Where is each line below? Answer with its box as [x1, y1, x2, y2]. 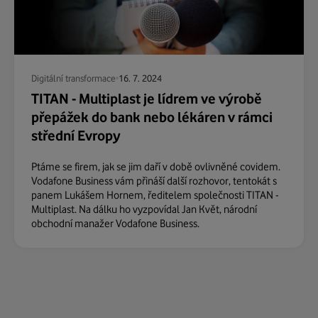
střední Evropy [31, 126, 121, 144]
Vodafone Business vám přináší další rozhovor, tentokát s [31, 174, 277, 187]
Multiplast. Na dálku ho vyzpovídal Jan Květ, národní [31, 202, 257, 216]
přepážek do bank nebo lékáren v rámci [31, 108, 273, 126]
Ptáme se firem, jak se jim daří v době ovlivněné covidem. [31, 160, 280, 173]
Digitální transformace [31, 72, 116, 84]
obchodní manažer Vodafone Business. [31, 216, 199, 230]
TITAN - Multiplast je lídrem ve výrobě [31, 89, 262, 107]
